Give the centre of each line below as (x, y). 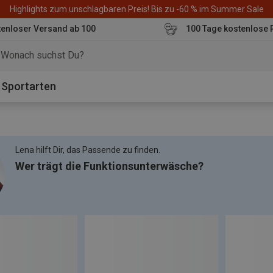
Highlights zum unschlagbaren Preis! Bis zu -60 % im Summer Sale (136, 9)
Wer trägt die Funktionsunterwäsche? (109, 166)
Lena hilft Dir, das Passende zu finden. (88, 150)
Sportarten (29, 86)
